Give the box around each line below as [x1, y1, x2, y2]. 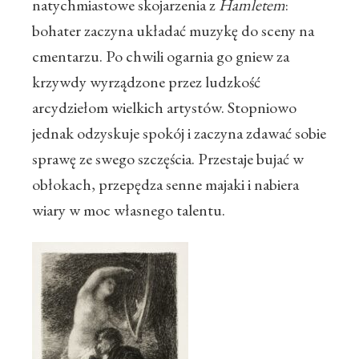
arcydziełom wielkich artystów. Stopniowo [32, 97, 296, 119]
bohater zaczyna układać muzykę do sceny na [32, 20, 314, 42]
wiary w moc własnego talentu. [32, 200, 225, 221]
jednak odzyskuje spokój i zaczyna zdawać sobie [32, 123, 326, 144]
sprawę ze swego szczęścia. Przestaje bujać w [32, 148, 304, 170]
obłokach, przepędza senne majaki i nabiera [32, 174, 299, 196]
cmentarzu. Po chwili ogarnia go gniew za [32, 46, 289, 67]
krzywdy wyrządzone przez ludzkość [32, 71, 260, 93]
